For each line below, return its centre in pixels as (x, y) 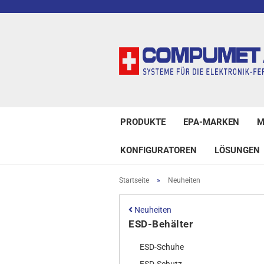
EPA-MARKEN (211, 122)
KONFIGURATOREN (159, 150)
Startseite (134, 180)
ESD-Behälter (161, 224)
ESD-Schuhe (162, 247)
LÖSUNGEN (237, 150)
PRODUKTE (143, 122)
